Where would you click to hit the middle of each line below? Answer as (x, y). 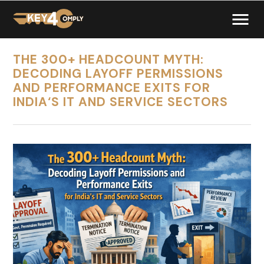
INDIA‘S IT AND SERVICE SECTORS (121, 102)
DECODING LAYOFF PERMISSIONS (118, 73)
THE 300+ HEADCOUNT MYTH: (109, 59)
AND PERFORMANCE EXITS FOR (112, 88)
